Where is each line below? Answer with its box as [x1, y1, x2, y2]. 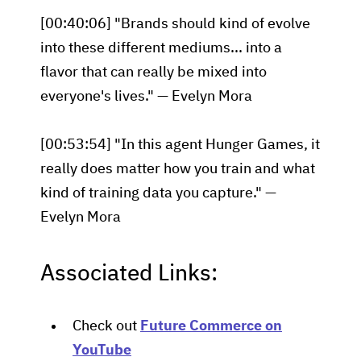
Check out [73, 319, 140, 334]
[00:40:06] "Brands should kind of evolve [40, 17, 310, 31]
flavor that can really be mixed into [40, 65, 267, 80]
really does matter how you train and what [40, 162, 315, 176]
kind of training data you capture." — [40, 186, 276, 201]
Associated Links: [40, 263, 218, 285]
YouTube [73, 343, 131, 358]
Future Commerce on [140, 319, 282, 334]
